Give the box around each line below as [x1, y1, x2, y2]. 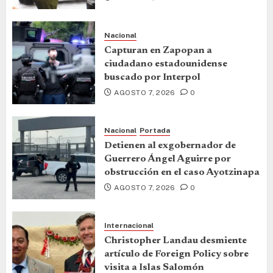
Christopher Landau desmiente [104, 235, 247, 246]
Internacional [104, 221, 154, 230]
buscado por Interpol [104, 72, 200, 82]
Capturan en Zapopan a [104, 45, 212, 55]
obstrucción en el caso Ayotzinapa [104, 167, 260, 177]
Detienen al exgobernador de [104, 140, 236, 151]
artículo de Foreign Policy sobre [104, 249, 249, 259]
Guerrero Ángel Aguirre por [104, 154, 231, 164]
